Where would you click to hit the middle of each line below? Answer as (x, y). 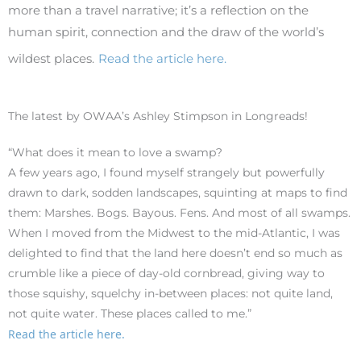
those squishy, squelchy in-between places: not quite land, (170, 294)
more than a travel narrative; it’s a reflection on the (158, 10)
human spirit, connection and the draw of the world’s (166, 32)
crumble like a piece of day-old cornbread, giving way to (166, 274)
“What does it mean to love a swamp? (115, 153)
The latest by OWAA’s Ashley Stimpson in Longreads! (158, 116)
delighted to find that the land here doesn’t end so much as (175, 253)
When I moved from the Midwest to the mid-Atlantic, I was (174, 233)
